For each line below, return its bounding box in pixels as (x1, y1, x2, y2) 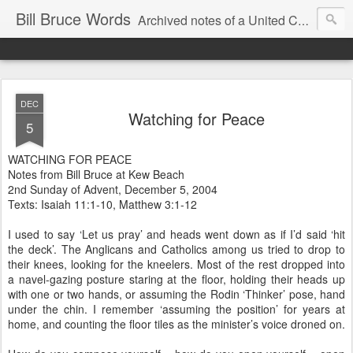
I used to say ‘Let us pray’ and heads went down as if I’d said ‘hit (8, 226, 345, 242)
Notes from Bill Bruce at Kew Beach (8, 166, 184, 182)
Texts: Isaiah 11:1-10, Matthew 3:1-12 (8, 196, 197, 212)
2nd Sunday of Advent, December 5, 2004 (8, 181, 217, 197)
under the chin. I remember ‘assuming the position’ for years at (8, 301, 345, 317)
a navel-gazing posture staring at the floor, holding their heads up (8, 271, 345, 287)
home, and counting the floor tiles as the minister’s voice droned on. (8, 316, 345, 332)
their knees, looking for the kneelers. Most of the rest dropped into (8, 256, 345, 272)
